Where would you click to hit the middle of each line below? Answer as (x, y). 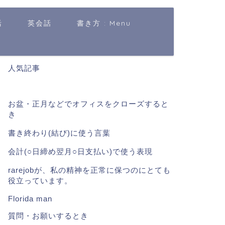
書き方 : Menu (104, 23)
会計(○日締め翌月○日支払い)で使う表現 (80, 151)
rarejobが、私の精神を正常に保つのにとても (89, 170)
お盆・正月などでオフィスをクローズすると (88, 104)
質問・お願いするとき (48, 216)
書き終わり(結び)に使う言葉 (59, 133)
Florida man (30, 199)
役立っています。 (40, 181)
